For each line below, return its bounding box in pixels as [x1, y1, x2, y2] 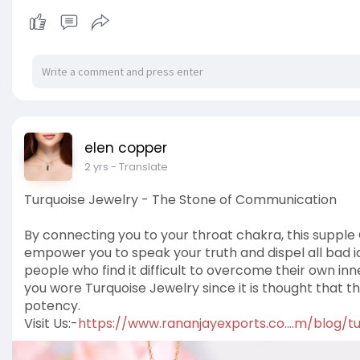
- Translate [111, 159, 168, 175]
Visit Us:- [24, 314, 78, 333]
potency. [24, 297, 80, 316]
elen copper [84, 138, 167, 158]
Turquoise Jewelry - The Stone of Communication [24, 190, 337, 210]
